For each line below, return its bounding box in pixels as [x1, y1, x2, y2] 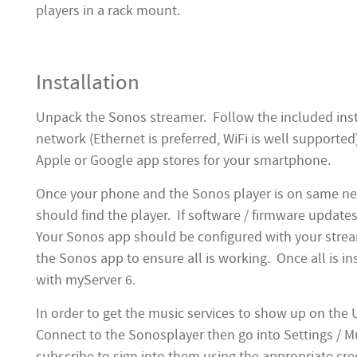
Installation [36, 69, 139, 96]
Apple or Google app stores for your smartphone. [36, 151, 331, 170]
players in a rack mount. [36, 2, 180, 20]
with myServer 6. [36, 271, 135, 289]
